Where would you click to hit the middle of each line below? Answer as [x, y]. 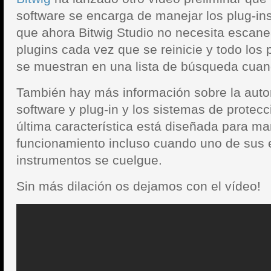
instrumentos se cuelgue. [89, 160]
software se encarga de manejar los [122, 15]
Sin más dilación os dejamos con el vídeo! [139, 186]
